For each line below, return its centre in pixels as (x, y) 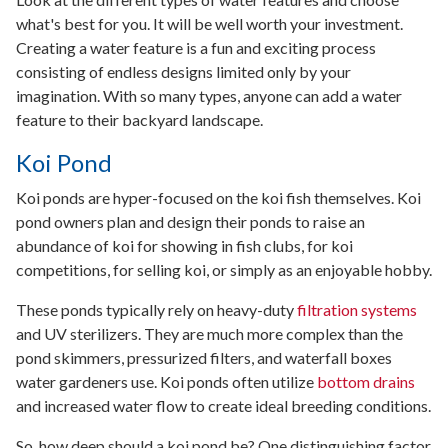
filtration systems (357, 309)
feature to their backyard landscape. (139, 119)
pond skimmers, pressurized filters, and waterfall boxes (204, 357)
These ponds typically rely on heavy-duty (156, 309)
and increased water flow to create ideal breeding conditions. (223, 405)
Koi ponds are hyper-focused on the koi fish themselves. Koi (218, 197)
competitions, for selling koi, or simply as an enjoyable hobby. (224, 269)
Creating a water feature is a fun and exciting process (196, 47)
